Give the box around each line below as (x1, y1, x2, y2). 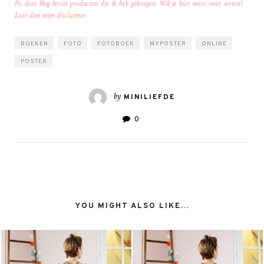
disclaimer (57, 8, 86, 22)
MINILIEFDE (124, 93, 175, 103)
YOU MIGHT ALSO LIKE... (74, 201, 190, 211)
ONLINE (202, 39, 227, 48)
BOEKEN (21, 39, 48, 48)
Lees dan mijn (15, 8, 57, 22)
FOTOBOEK (97, 39, 134, 48)
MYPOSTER (150, 39, 186, 48)
